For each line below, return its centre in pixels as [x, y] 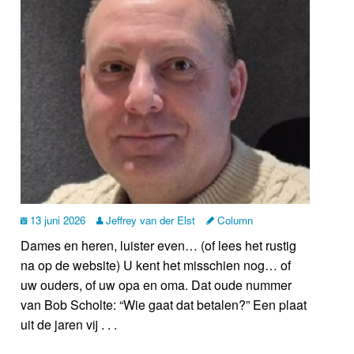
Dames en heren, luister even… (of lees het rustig [159, 246]
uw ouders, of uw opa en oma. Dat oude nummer [156, 285]
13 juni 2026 [56, 220]
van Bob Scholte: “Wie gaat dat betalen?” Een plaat [164, 305]
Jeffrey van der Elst [149, 220]
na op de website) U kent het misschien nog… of [156, 265]
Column [234, 220]
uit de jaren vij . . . [69, 325]
